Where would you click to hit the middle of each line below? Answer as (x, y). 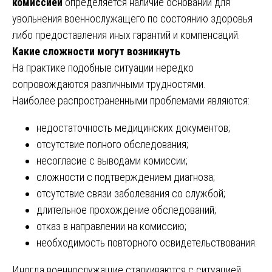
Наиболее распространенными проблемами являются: (131, 100)
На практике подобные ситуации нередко (103, 67)
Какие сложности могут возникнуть (96, 51)
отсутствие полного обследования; (112, 144)
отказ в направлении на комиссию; (111, 226)
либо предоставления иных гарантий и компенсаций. (126, 35)
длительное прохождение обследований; (126, 209)
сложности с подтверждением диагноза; (126, 177)
